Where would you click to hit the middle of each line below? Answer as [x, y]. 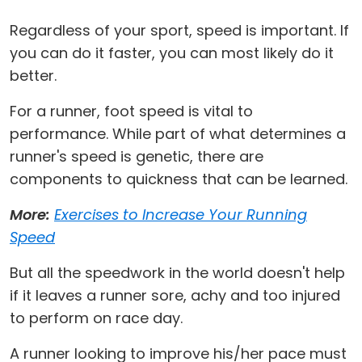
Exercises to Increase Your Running [181, 215]
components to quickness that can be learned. [181, 179]
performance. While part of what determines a [178, 134]
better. [35, 76]
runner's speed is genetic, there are [137, 156]
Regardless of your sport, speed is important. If [179, 30]
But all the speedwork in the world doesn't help [177, 273]
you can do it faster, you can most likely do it [172, 53]
